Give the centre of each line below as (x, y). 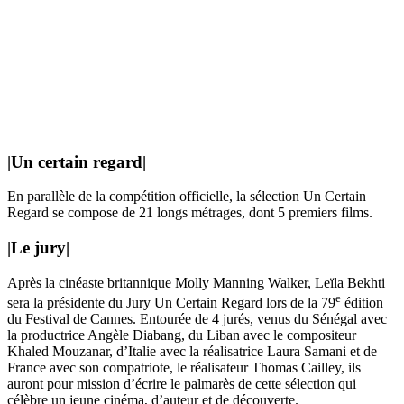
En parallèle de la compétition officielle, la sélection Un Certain (187, 197)
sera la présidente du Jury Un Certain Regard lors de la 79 (171, 303)
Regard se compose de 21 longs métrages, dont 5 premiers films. (190, 213)
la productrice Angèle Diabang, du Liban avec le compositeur (182, 335)
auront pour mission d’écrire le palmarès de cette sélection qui (182, 384)
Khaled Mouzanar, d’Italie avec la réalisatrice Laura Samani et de (192, 352)
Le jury (38, 248)
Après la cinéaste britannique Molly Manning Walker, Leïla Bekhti (196, 282)
